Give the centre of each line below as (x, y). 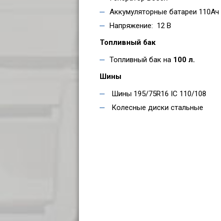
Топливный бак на (141, 59)
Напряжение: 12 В (140, 25)
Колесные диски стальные (156, 107)
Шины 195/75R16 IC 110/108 (158, 93)
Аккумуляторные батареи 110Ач (164, 12)
